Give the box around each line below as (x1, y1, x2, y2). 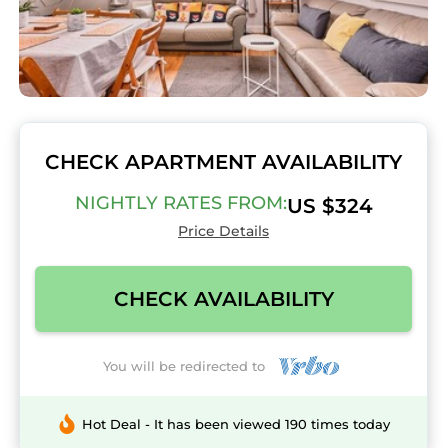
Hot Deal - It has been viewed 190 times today (82, 416, 390, 433)
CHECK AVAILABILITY (113, 287, 334, 311)
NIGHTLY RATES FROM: (74, 192, 287, 214)
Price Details (178, 222, 269, 240)
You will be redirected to (103, 357, 274, 374)
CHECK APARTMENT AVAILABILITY (45, 150, 402, 174)
